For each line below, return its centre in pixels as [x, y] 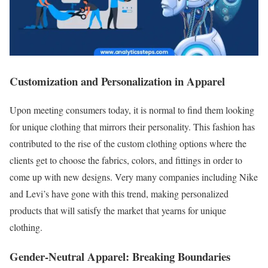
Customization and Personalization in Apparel [117, 81]
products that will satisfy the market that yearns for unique [118, 211]
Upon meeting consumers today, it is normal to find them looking [132, 110]
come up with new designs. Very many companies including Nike [134, 177]
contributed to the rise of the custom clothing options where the [128, 144]
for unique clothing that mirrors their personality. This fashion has [132, 127]
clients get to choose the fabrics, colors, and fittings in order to [126, 160]
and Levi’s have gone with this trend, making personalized [119, 194]
